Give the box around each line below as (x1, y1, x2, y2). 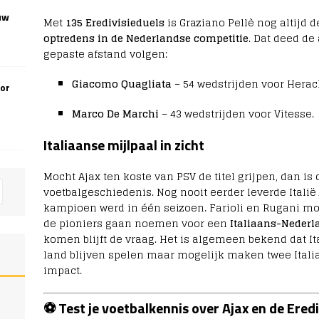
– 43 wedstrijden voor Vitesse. (158, 105, 314, 123)
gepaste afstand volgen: (43, 45, 167, 63)
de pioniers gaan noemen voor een (43, 214, 230, 233)
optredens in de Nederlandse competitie (43, 29, 249, 48)
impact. (43, 261, 82, 280)
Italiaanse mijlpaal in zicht (43, 134, 204, 157)
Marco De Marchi (71, 105, 159, 123)
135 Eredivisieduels (65, 14, 164, 32)
